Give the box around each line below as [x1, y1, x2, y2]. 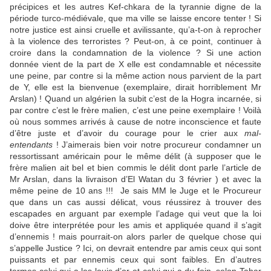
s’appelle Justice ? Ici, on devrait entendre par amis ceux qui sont [10, 243, 261, 253]
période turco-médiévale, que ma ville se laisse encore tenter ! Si [10, 13, 261, 23]
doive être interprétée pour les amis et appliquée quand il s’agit [10, 220, 261, 230]
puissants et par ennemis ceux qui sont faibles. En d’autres [10, 255, 261, 264]
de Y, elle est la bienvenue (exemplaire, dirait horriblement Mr [10, 82, 261, 92]
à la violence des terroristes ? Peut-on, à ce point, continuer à [10, 36, 261, 46]
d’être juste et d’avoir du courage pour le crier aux [10, 128, 244, 138]
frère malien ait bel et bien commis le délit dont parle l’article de [10, 163, 261, 172]
